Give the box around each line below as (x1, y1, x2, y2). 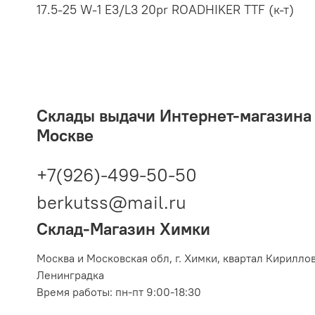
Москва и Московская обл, (37, 250, 172, 265)
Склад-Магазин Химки (37, 217, 210, 239)
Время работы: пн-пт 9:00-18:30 (37, 284, 201, 299)
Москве (37, 124, 94, 146)
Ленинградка (37, 267, 104, 282)
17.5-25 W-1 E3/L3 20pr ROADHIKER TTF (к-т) (37, 1, 294, 18)
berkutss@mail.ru (37, 190, 186, 214)
